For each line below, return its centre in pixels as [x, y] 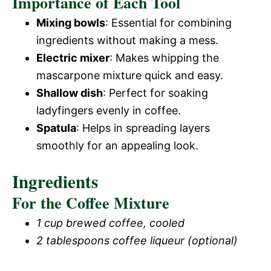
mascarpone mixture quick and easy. [130, 75]
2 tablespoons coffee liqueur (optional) [137, 240]
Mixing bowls [71, 23]
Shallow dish [70, 93]
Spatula [56, 128]
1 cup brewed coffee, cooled [110, 223]
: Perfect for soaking [155, 93]
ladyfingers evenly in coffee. [109, 110]
